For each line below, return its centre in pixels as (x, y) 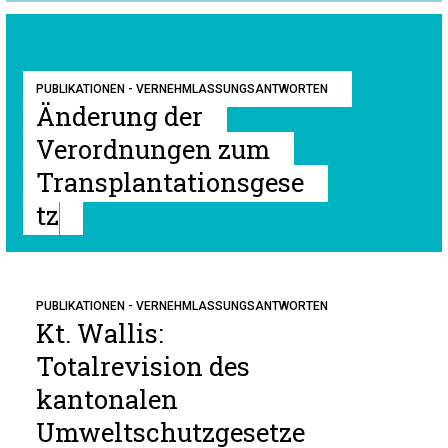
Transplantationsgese (170, 182)
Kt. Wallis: (99, 333)
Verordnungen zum (153, 149)
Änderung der (119, 116)
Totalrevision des (143, 366)
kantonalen (107, 399)
